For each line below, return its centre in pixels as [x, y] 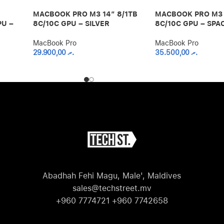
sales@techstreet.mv [112, 188]
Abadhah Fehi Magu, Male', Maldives [112, 176]
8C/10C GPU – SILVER [71, 24]
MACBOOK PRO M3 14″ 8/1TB [85, 14]
